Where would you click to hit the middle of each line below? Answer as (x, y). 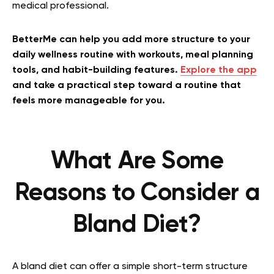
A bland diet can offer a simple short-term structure (130, 267)
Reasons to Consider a (137, 193)
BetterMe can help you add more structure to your (131, 40)
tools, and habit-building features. (96, 70)
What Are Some (137, 161)
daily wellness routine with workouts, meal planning (133, 55)
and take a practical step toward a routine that (127, 86)
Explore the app (219, 70)
